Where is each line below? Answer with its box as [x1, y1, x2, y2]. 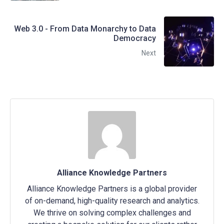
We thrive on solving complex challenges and [33, 207, 191, 217]
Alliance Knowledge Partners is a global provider [27, 183, 197, 193]
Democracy [113, 33, 156, 43]
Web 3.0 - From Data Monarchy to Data [14, 23, 156, 33]
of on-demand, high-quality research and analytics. [24, 195, 199, 205]
